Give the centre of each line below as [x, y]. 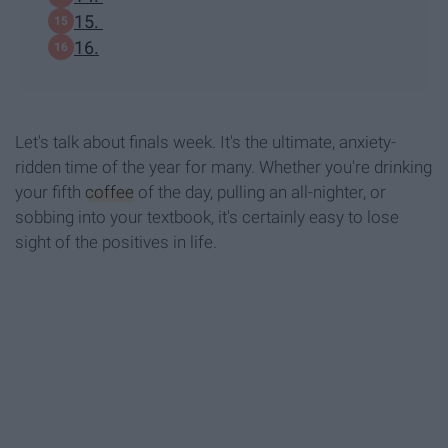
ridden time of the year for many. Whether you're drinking [223, 167]
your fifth [50, 192]
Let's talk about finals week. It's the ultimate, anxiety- [205, 142]
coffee [109, 192]
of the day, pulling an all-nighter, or [260, 192]
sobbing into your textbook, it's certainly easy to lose [207, 217]
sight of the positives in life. [116, 242]
